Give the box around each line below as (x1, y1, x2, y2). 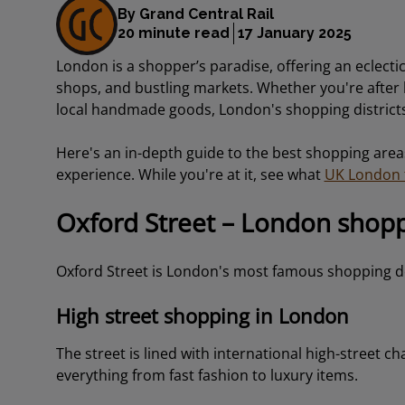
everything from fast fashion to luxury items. (55, 365, 362, 385)
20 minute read (117, 24, 230, 42)
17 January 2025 (237, 24, 352, 42)
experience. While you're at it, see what (55, 165, 325, 184)
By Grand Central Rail (117, 5, 274, 23)
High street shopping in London (55, 302, 349, 329)
